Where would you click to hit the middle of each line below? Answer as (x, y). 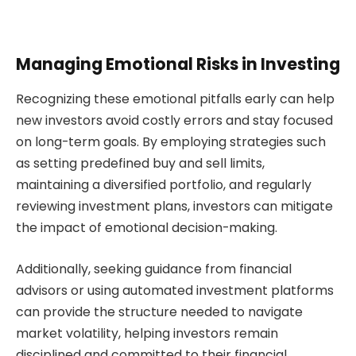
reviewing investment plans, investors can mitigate (174, 207)
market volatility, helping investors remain (147, 333)
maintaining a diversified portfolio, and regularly (164, 185)
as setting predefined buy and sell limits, (140, 164)
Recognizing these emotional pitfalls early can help (175, 99)
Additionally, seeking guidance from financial (154, 269)
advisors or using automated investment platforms (175, 290)
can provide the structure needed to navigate (159, 311)
